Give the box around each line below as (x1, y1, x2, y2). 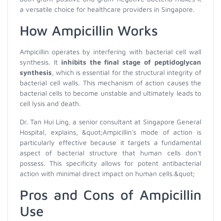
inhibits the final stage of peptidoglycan (61, 58, 202, 66)
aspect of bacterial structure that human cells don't (20, 148, 201, 157)
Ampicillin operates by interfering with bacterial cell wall (20, 47, 201, 56)
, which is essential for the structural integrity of (52, 68, 201, 76)
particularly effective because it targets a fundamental (20, 138, 201, 147)
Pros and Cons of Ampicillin (20, 186, 201, 203)
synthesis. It (20, 58, 61, 66)
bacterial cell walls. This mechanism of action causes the (20, 78, 201, 87)
